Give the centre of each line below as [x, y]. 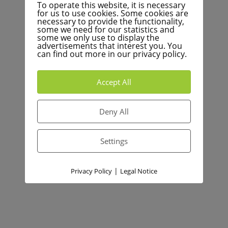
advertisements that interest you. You [110, 46]
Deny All [114, 111]
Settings [114, 141]
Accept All [114, 82]
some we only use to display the [98, 38]
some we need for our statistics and [106, 30]
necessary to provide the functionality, [111, 21]
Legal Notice [139, 171]
